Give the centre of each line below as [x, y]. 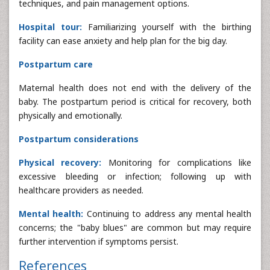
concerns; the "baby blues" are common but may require [135, 227]
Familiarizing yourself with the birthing [167, 27]
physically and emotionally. [71, 115]
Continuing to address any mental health [168, 213]
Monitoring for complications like [177, 162]
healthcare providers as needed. [81, 190]
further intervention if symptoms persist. [99, 241]
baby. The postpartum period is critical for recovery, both [135, 101]
